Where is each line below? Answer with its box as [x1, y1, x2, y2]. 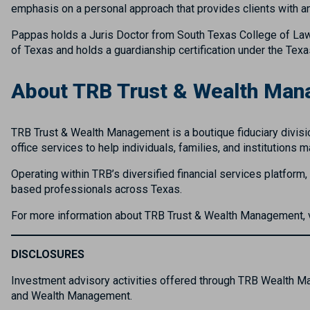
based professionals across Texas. [10, 182, 182, 196]
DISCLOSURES [10, 247, 84, 261]
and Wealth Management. [10, 289, 132, 302]
